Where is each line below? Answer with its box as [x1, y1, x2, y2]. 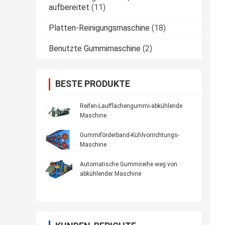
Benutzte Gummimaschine [49, 44, 141, 54]
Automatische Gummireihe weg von [80, 161, 177, 168]
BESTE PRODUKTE [55, 78, 130, 89]
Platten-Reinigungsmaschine [49, 23, 150, 33]
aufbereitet [49, 3, 89, 13]
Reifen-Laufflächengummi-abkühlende [80, 102, 182, 110]
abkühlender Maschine [80, 170, 141, 178]
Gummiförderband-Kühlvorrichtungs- [80, 132, 179, 139]
